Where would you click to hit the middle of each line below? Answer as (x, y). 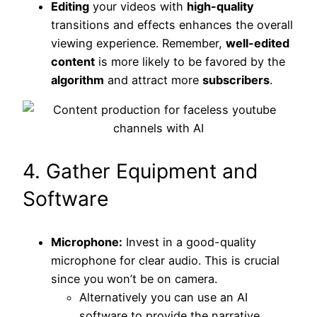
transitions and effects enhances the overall (172, 25)
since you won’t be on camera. (134, 278)
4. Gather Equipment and (140, 171)
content (73, 62)
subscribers (236, 80)
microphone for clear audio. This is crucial (165, 260)
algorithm (77, 80)
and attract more (153, 80)
